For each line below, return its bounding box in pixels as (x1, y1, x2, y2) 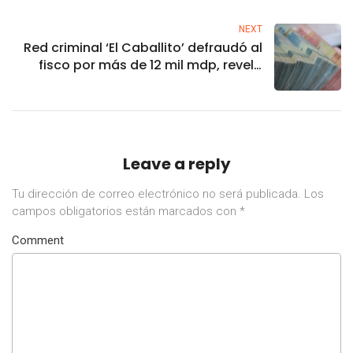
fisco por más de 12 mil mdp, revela (39, 55, 262, 74)
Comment (12, 232, 64, 247)
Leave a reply (122, 152, 231, 175)
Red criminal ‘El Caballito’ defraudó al (24, 38, 262, 57)
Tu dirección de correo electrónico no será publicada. (12, 186, 301, 201)
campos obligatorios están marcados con (12, 203, 240, 218)
